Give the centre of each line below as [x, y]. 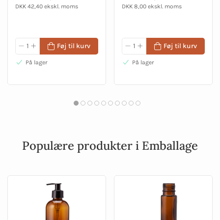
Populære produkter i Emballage [110, 146]
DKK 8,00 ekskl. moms [152, 7]
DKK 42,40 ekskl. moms [47, 7]
